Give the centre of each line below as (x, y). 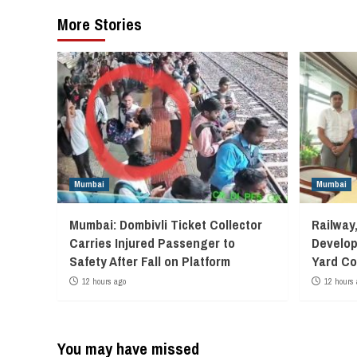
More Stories (100, 24)
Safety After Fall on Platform (150, 261)
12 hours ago (104, 281)
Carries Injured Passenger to (152, 242)
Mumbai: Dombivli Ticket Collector (166, 224)
